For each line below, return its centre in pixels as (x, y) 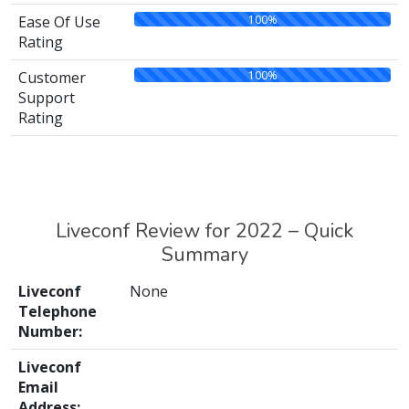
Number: (50, 331)
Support (47, 98)
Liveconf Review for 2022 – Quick (204, 231)
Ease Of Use (59, 22)
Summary (204, 255)
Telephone (58, 311)
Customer (52, 78)
